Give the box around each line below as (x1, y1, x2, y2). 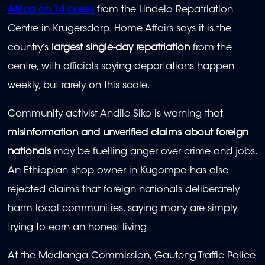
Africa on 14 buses (8, 5, 94, 15)
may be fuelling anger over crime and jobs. (51, 147, 257, 157)
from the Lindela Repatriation (97, 5, 233, 15)
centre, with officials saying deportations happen (8, 62, 234, 72)
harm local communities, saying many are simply (8, 204, 237, 214)
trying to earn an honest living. (8, 223, 150, 233)
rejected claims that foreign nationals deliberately (8, 185, 240, 195)
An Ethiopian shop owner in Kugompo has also (8, 166, 229, 176)
